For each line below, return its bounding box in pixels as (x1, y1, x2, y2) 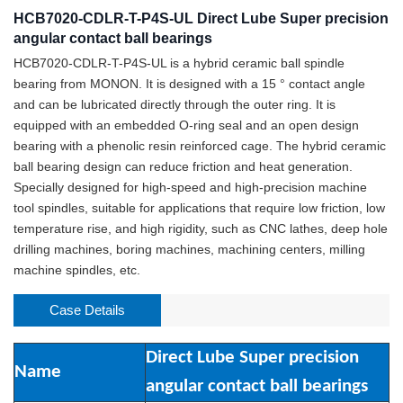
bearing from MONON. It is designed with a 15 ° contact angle (13, 76, 365, 91)
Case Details (49, 301, 125, 318)
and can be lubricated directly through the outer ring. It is (13, 96, 336, 112)
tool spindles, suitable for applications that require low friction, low (13, 200, 385, 215)
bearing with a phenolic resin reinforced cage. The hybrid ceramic (13, 138, 386, 153)
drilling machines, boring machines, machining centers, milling (13, 241, 365, 256)
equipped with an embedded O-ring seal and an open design (13, 117, 359, 132)
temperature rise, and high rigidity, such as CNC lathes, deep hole (13, 220, 388, 236)
